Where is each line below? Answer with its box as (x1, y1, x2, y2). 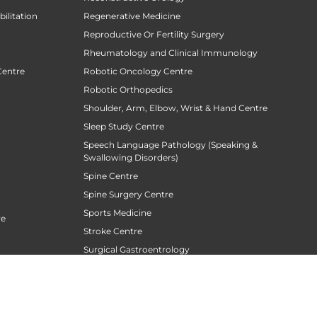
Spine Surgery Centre (83, 189, 173, 200)
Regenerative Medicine (83, 11, 180, 22)
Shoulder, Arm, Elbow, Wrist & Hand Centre (83, 103, 267, 114)
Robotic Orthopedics (83, 84, 173, 96)
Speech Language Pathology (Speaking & (83, 139, 258, 151)
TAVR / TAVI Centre (83, 299, 165, 311)
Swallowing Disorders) (83, 152, 178, 163)
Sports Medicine (83, 207, 151, 219)
